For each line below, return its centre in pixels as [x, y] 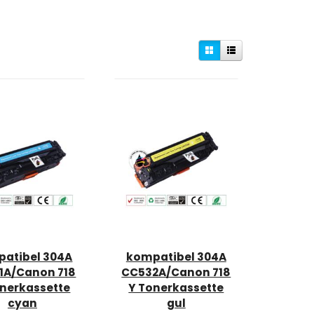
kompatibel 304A [176, 257]
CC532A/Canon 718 [176, 273]
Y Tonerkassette [176, 288]
